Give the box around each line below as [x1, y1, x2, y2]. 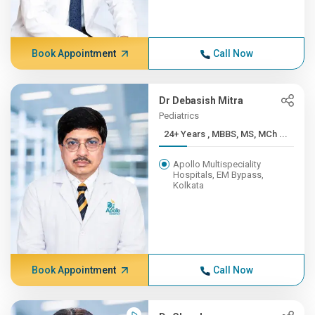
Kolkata [173, 180, 205, 191]
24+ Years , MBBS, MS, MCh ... [207, 129, 288, 139]
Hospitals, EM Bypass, [173, 169, 264, 180]
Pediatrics [159, 110, 200, 121]
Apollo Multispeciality [173, 159, 262, 169]
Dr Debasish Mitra [159, 95, 244, 106]
